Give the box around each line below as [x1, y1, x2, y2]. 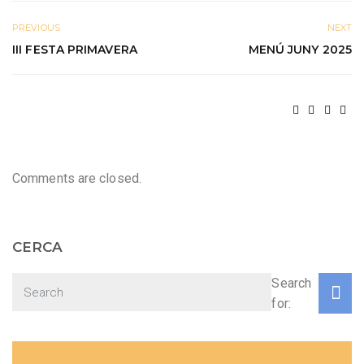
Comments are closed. [12, 171, 141, 187]
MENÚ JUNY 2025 [248, 41, 352, 57]
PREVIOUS [12, 21, 60, 33]
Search [271, 275, 312, 292]
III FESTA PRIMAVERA [12, 41, 137, 57]
